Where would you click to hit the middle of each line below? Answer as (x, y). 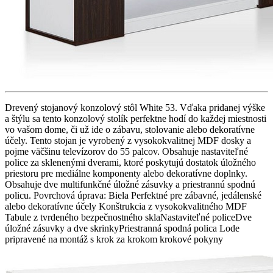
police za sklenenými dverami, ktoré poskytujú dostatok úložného (130, 162)
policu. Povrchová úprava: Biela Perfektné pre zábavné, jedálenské (133, 195)
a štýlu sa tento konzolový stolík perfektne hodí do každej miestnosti (136, 118)
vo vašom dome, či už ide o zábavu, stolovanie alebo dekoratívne (130, 129)
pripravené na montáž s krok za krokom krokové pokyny (114, 239)
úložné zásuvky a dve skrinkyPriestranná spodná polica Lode (122, 228)
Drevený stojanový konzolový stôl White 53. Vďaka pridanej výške (135, 107)
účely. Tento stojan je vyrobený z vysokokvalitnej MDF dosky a (128, 140)
